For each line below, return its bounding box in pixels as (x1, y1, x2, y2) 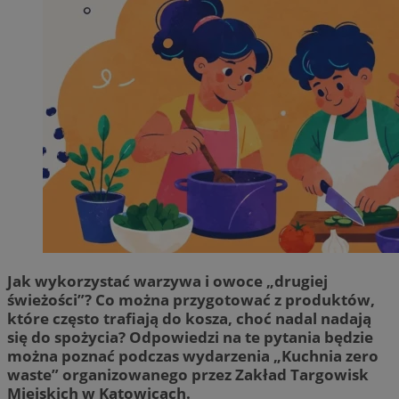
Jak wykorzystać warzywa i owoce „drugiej (7, 270, 328, 291)
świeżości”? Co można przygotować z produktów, (7, 289, 375, 310)
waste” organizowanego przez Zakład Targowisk (7, 363, 369, 385)
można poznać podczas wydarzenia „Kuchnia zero (7, 345, 379, 366)
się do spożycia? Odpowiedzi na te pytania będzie (7, 326, 373, 347)
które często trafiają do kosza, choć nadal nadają (7, 307, 371, 329)
